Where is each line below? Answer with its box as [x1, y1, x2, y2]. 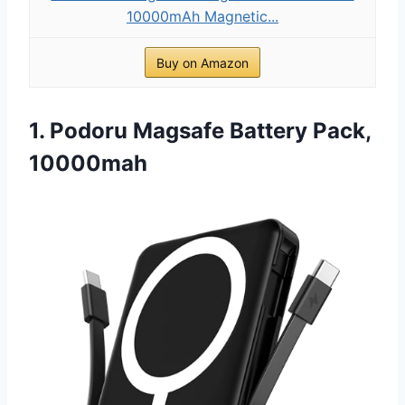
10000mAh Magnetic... [127, 6, 278, 25]
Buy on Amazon [156, 54, 249, 71]
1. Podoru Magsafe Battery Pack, [29, 117, 371, 144]
